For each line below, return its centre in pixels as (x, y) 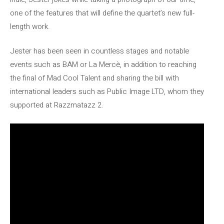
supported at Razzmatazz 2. (57, 105)
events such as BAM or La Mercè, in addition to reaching (103, 64)
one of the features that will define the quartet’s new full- (102, 13)
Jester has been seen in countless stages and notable (99, 51)
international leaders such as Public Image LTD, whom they (107, 91)
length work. (30, 26)
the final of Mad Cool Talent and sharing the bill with (94, 78)
